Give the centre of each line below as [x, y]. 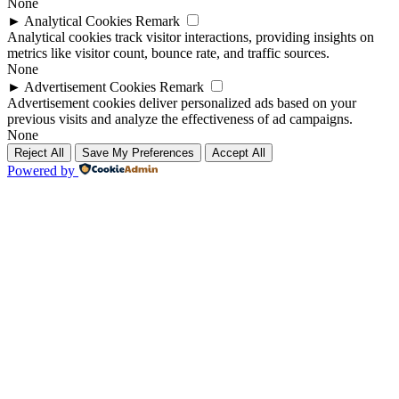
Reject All [39, 153]
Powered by [41, 171]
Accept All [239, 153]
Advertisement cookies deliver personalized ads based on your [182, 103]
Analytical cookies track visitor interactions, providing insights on [191, 37]
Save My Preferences [138, 153]
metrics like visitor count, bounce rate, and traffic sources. [168, 53]
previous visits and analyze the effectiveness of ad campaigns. [180, 119]
